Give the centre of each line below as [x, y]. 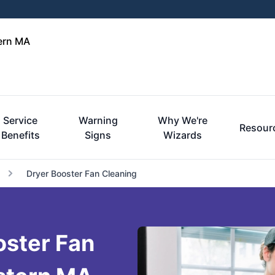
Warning [98, 120]
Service [21, 120]
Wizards [182, 135]
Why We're [182, 120]
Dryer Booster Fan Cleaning [81, 173]
